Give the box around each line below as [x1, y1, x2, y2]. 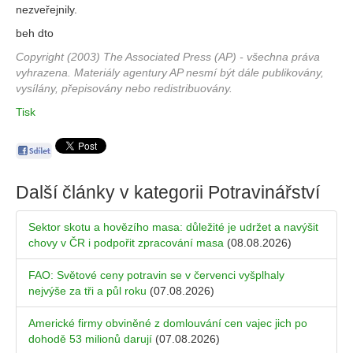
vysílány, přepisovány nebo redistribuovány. [16, 82, 232, 95]
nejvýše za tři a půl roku [28, 284, 147, 298]
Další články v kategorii [16, 182, 208, 203]
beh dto [16, 27, 54, 39]
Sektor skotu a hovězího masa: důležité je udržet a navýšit [28, 221, 318, 234]
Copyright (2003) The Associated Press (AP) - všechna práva [16, 50, 320, 63]
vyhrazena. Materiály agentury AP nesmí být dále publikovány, [16, 66, 324, 79]
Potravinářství [208, 182, 320, 203]
